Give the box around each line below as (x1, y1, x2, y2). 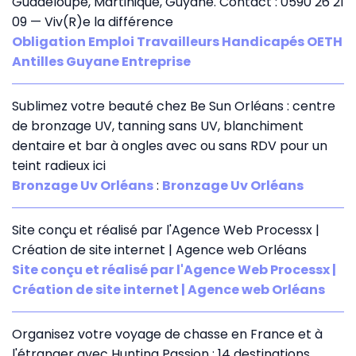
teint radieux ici (12, 156, 106, 175)
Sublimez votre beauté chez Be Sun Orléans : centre (12, 96, 335, 115)
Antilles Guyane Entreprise (12, 52, 191, 71)
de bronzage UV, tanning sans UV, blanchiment (12, 116, 304, 135)
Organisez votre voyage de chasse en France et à (12, 324, 323, 343)
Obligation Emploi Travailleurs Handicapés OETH (12, 32, 342, 51)
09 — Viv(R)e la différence (12, 12, 173, 31)
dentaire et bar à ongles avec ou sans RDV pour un (12, 136, 327, 155)
